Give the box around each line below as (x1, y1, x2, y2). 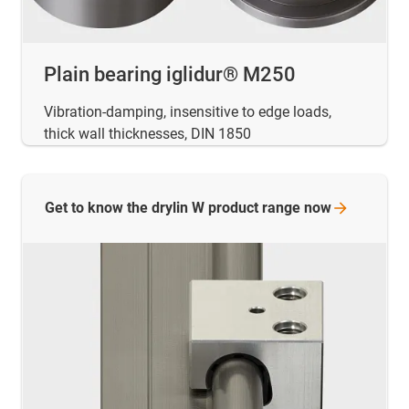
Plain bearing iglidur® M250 (44, 63, 296, 87)
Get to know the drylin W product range (45, 199, 304, 217)
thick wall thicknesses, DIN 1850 (44, 125, 251, 143)
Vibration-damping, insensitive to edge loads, (44, 103, 331, 121)
